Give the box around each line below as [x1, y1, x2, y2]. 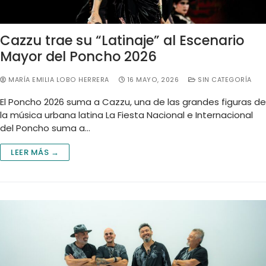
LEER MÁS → [11, 146, 59, 158]
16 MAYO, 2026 [127, 75, 179, 84]
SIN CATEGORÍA [195, 75, 252, 84]
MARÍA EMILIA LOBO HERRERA [6, 75, 109, 84]
